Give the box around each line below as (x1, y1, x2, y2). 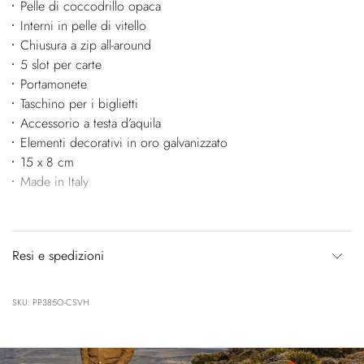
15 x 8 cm (19, 153, 74, 172)
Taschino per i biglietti (19, 94, 138, 114)
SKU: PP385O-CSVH (12, 296, 89, 310)
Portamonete (19, 75, 87, 94)
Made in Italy (19, 172, 89, 192)
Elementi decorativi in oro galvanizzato (19, 133, 227, 153)
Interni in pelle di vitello (19, 16, 146, 36)
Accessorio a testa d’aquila (19, 114, 161, 133)
